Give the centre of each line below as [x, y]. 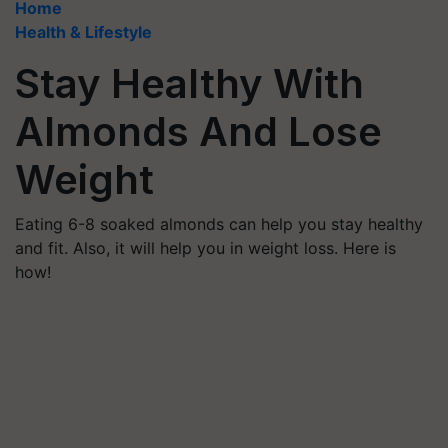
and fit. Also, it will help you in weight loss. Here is [205, 248]
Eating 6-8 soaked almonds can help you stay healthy [219, 224]
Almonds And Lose [198, 131]
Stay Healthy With [189, 83]
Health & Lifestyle [83, 32]
